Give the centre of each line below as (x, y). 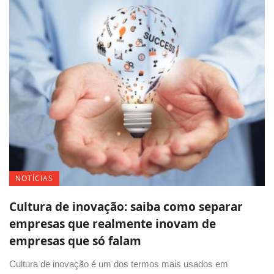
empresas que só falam (77, 241)
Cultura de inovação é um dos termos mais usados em (119, 264)
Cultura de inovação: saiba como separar (126, 206)
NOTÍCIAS (34, 178)
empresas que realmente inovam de (113, 224)
